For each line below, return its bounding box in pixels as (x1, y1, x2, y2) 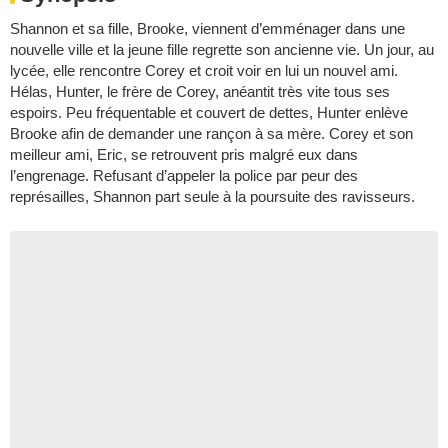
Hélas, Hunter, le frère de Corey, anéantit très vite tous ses (10, 83, 390, 100)
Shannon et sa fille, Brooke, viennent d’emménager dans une (10, 20, 405, 37)
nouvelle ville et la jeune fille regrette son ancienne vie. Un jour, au (10, 41, 434, 58)
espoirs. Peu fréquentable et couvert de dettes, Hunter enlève (10, 104, 408, 121)
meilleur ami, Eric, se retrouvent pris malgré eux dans (10, 146, 358, 163)
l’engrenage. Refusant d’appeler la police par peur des (10, 167, 358, 184)
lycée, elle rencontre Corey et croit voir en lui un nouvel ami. (10, 62, 398, 79)
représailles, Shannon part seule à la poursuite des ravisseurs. (10, 188, 415, 205)
